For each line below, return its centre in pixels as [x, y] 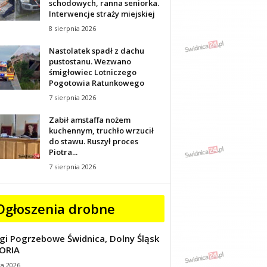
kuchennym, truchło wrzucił [101, 131]
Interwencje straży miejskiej [102, 14]
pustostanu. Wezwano [90, 61]
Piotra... [63, 152]
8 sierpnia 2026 [72, 28]
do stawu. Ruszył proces [93, 141]
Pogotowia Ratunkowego [96, 83]
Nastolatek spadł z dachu [96, 51]
